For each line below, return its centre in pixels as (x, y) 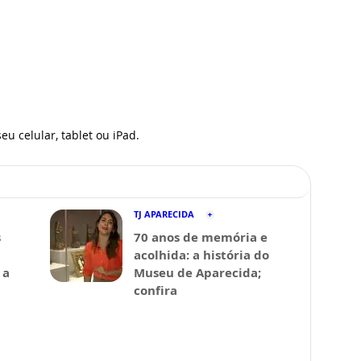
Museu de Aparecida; (197, 272)
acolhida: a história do (201, 255)
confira (156, 290)
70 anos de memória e (201, 237)
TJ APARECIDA (164, 214)
